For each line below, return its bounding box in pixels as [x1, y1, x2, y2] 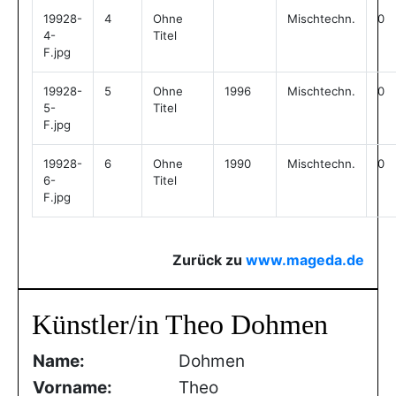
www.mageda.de [246, 251, 364, 269]
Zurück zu [172, 251, 246, 269]
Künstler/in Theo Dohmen [32, 308, 328, 340]
